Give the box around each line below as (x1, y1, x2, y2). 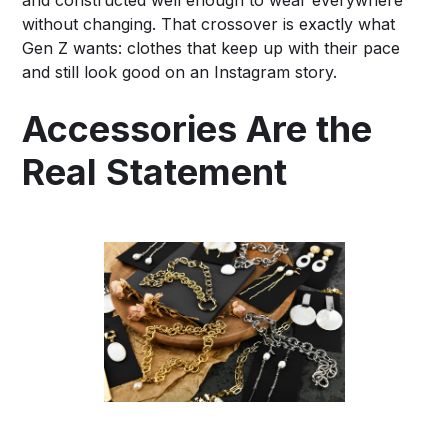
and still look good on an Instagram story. (22, 61, 338, 82)
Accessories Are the (22, 106, 373, 151)
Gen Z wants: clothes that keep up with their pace (22, 37, 401, 58)
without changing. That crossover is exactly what (22, 13, 396, 34)
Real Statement (22, 149, 288, 194)
